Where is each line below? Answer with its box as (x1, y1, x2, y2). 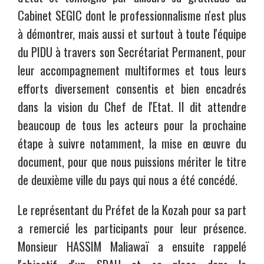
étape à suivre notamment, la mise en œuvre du (18, 133, 246, 152)
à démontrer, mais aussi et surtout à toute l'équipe (18, 24, 246, 42)
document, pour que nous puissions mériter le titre (18, 151, 246, 170)
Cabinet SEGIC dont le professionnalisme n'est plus (18, 5, 246, 24)
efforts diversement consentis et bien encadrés (18, 78, 246, 97)
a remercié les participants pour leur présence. (18, 218, 246, 237)
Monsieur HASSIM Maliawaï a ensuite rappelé (18, 236, 246, 255)
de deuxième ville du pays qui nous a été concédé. (18, 170, 237, 189)
